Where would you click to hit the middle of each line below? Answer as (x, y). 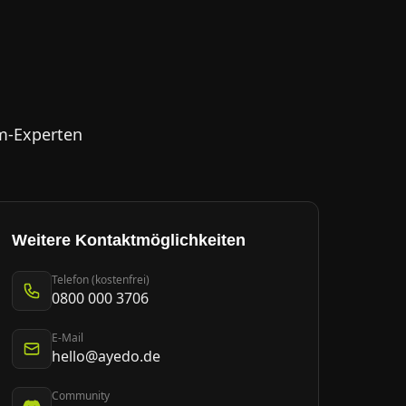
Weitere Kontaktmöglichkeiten (129, 240)
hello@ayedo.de (106, 356)
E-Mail (68, 338)
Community (81, 396)
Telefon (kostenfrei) (101, 280)
